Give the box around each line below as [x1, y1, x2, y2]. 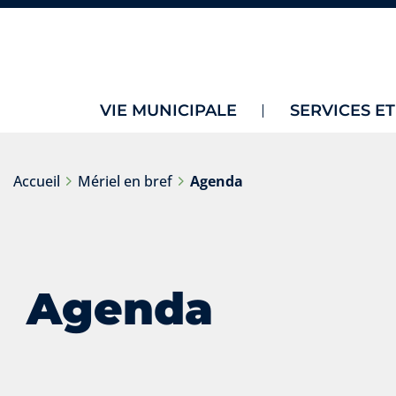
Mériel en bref [78, 171, 172, 191]
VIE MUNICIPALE [99, 101, 237, 120]
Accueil [13, 171, 60, 191]
